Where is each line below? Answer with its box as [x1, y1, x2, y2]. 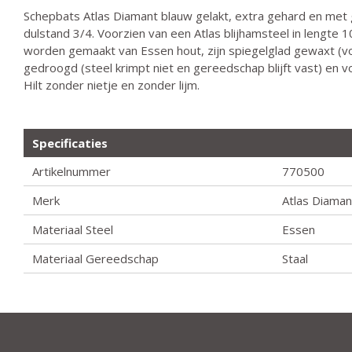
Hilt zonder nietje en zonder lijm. [24, 77, 200, 93]
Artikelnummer [32, 163, 112, 180]
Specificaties [32, 135, 108, 152]
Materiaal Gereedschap [32, 251, 159, 267]
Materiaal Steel [32, 222, 114, 238]
